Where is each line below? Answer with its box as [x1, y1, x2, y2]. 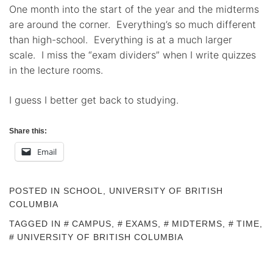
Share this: [9, 127, 47, 135]
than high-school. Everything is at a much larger [9, 34, 232, 46]
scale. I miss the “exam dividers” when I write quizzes [9, 49, 256, 61]
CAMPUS [72, 219, 112, 229]
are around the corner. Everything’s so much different [9, 18, 256, 30]
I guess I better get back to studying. [9, 94, 179, 106]
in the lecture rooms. [9, 64, 103, 76]
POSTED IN [9, 186, 63, 196]
